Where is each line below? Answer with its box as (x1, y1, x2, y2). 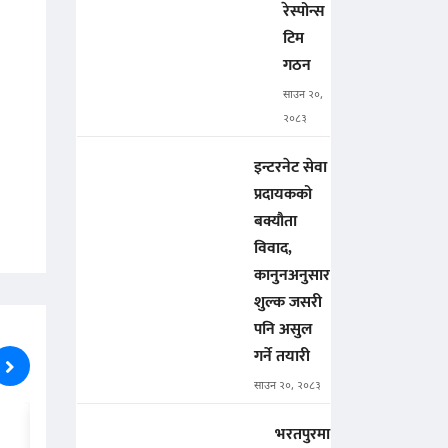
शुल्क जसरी (254, 289, 322, 317)
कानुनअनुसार (254, 262, 330, 290)
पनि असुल (254, 316, 312, 344)
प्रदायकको (254, 181, 312, 209)
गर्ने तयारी (254, 343, 310, 371)
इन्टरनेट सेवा (254, 154, 327, 182)
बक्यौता (254, 208, 297, 236)
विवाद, (254, 235, 292, 263)
